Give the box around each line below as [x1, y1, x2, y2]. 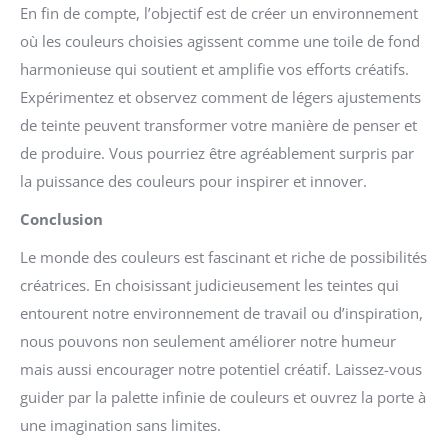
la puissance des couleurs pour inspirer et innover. [20, 170, 367, 191]
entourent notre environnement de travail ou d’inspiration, [20, 302, 423, 323]
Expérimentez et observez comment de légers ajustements [20, 86, 421, 107]
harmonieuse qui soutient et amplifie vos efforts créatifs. [20, 58, 409, 79]
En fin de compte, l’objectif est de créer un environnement [20, 2, 418, 23]
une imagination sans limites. [20, 414, 221, 435]
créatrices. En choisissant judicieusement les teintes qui [20, 274, 399, 295]
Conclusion [20, 208, 103, 229]
